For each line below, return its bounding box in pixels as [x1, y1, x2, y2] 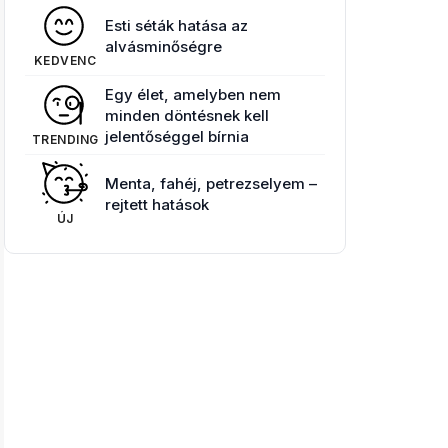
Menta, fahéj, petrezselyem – [105, 174, 317, 193]
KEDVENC [33, 53, 97, 68]
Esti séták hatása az [105, 16, 248, 35]
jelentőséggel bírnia [105, 126, 249, 146]
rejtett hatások [105, 195, 209, 214]
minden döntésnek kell [105, 105, 269, 125]
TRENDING [31, 132, 99, 147]
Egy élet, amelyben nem [105, 84, 281, 104]
